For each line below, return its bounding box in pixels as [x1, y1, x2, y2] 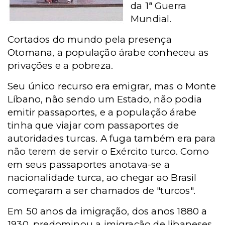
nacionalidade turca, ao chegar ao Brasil [8, 172, 197, 183]
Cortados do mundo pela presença [8, 34, 172, 45]
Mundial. [131, 13, 172, 25]
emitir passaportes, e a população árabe [8, 106, 197, 118]
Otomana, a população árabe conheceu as [8, 47, 209, 58]
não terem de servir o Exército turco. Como [8, 146, 209, 157]
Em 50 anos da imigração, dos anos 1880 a [8, 205, 207, 217]
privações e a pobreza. [8, 60, 114, 71]
